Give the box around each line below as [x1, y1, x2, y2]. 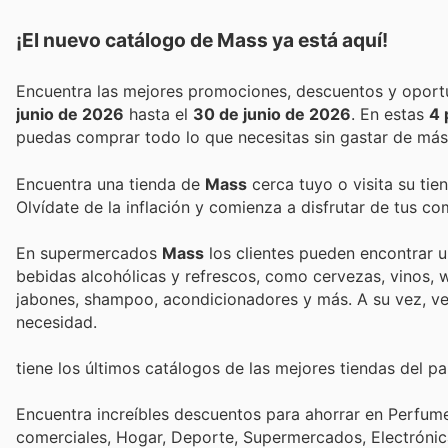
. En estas [360, 104, 429, 125]
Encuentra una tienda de [16, 173, 205, 194]
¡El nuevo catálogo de [16, 28, 217, 53]
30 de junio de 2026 [193, 104, 351, 125]
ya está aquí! [268, 28, 388, 53]
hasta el [124, 104, 193, 125]
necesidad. [16, 311, 97, 332]
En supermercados [16, 242, 162, 263]
